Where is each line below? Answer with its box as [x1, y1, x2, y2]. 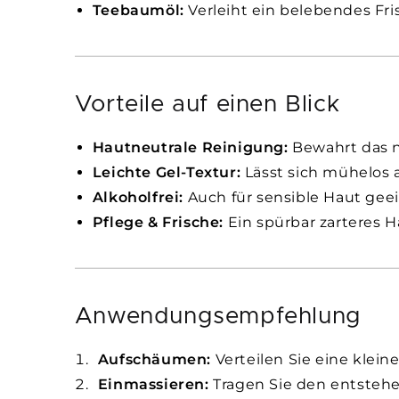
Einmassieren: [97, 376, 209, 394]
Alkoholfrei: [92, 189, 183, 207]
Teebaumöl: [92, 2, 184, 20]
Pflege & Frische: [92, 214, 224, 232]
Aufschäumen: [97, 351, 211, 369]
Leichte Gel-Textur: [92, 164, 241, 182]
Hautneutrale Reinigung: [92, 139, 289, 157]
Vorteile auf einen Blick [74, 93, 340, 117]
